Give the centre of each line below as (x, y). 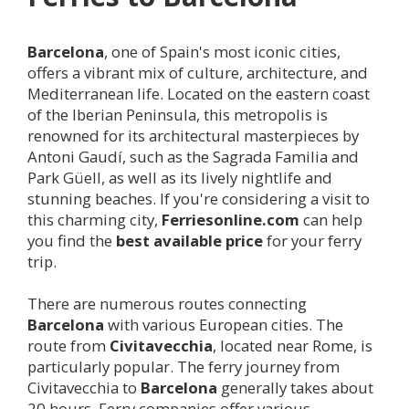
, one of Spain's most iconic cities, (222, 52)
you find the (72, 241)
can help (331, 220)
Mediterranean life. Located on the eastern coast (199, 94)
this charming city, (94, 220)
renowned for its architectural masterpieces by (193, 136)
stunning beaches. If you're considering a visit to (199, 199)
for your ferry (312, 241)
